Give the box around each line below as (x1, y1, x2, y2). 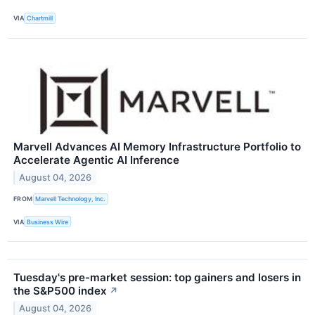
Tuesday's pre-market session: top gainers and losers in (13, 271, 301, 285)
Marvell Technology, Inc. (35, 195, 106, 203)
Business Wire (27, 217, 69, 226)
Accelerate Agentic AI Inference (13, 153, 179, 167)
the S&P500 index (13, 284, 107, 298)
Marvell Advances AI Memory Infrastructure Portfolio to (13, 139, 301, 153)
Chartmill (27, 14, 53, 22)
